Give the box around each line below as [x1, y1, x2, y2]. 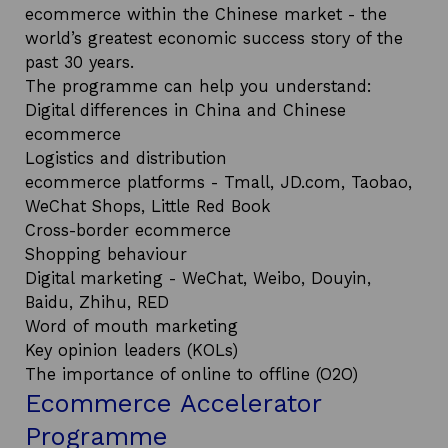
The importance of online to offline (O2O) [25, 365, 358, 384]
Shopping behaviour [25, 245, 187, 264]
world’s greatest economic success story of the [25, 29, 403, 48]
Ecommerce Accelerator [25, 388, 321, 418]
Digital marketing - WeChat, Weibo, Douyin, [25, 269, 371, 288]
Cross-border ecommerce [25, 221, 231, 240]
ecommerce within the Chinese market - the [25, 5, 387, 24]
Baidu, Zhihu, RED [25, 293, 169, 312]
